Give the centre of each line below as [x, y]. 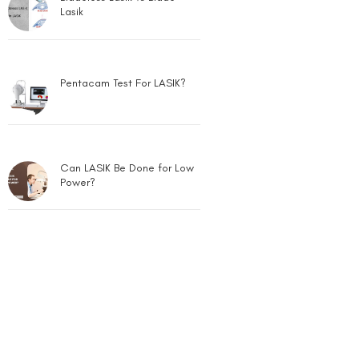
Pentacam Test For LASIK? [123, 23]
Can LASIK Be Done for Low [127, 109]
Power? [78, 123]
